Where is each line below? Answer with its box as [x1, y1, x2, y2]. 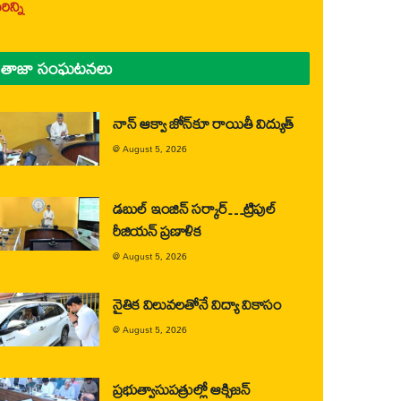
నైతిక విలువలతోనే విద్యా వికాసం [113, 289, 282, 319]
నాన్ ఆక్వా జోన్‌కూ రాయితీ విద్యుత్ [113, 108, 294, 138]
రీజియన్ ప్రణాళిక [113, 216, 201, 245]
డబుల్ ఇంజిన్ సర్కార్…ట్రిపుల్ [113, 193, 277, 223]
